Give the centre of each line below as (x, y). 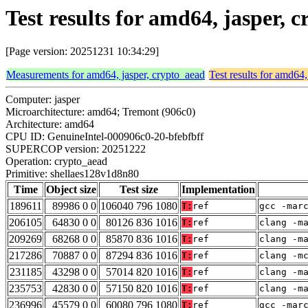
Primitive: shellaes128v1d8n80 (72, 174)
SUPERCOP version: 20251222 (76, 149)
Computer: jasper (43, 100)
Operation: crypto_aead (56, 162)
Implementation (218, 190)
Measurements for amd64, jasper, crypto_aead (106, 75)
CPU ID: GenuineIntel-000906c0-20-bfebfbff (104, 137)
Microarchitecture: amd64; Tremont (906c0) (100, 112)
